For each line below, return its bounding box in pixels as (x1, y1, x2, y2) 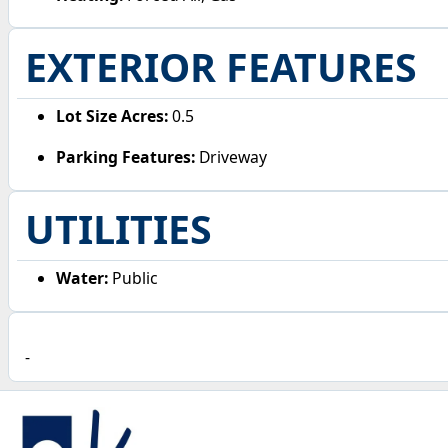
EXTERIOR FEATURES (24, 39, 417, 94)
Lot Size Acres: (56, 104, 169, 127)
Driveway (195, 146, 268, 169)
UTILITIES (24, 202, 212, 257)
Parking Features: (56, 146, 196, 169)
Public (108, 267, 159, 290)
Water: (56, 267, 109, 290)
